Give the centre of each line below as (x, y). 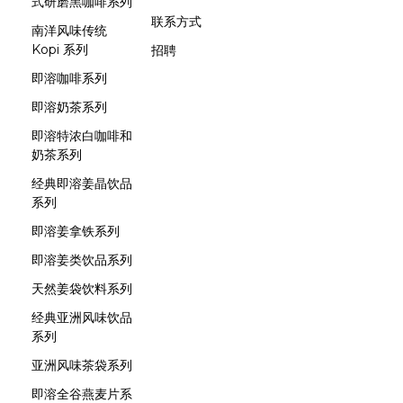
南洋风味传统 (69, 31)
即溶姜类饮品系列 (82, 260)
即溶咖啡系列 (69, 78)
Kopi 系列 (60, 49)
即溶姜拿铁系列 (76, 231)
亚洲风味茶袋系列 (82, 365)
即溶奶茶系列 (69, 107)
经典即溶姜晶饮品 (82, 184)
